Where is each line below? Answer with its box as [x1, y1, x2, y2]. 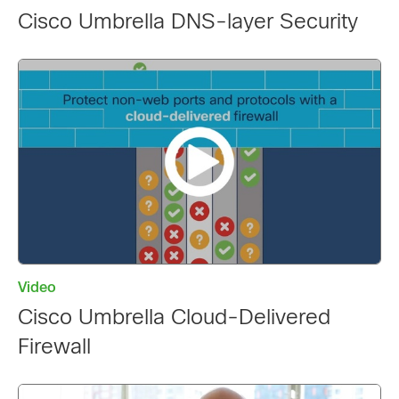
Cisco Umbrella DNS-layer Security [18, 9, 358, 34]
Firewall [18, 334, 91, 359]
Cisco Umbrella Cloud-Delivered [18, 305, 330, 330]
